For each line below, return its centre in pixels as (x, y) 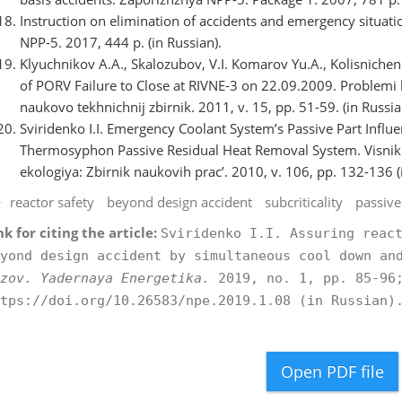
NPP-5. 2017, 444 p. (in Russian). (120, 42)
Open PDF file (332, 371)
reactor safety (52, 201)
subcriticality (303, 201)
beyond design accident (179, 201)
